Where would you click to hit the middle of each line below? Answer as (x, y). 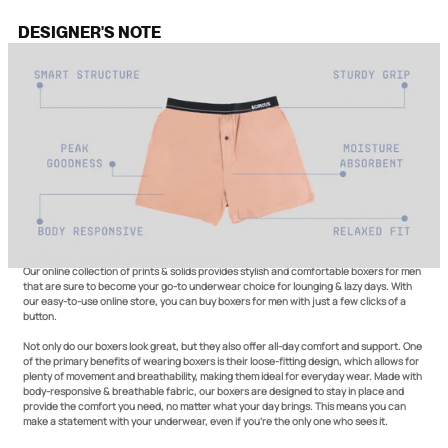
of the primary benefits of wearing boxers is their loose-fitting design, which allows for (221, 360)
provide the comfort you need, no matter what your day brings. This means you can (214, 405)
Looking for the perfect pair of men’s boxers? (129, 255)
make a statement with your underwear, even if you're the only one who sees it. (205, 420)
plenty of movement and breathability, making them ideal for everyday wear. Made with (222, 375)
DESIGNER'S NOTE (89, 32)
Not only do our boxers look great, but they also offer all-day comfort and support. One (222, 345)
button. (40, 315)
